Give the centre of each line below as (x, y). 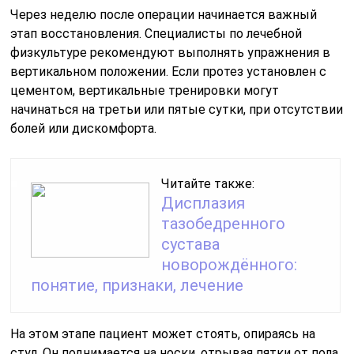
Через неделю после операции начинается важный (164, 15)
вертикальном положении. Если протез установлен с (169, 72)
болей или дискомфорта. (84, 129)
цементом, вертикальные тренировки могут (145, 91)
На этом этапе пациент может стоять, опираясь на (163, 334)
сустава (191, 245)
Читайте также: (208, 184)
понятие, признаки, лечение (137, 286)
